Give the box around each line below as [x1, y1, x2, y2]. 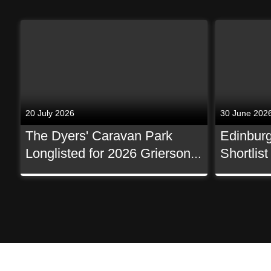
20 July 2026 [25, 108, 74, 118]
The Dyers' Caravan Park [25, 128, 172, 143]
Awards [25, 163, 70, 178]
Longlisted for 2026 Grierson [25, 146, 191, 161]
